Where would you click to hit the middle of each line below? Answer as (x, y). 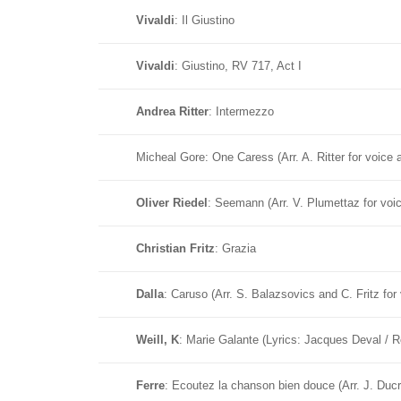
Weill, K (158, 340)
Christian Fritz (175, 248)
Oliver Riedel (172, 203)
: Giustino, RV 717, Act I (238, 66)
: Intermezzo (241, 111)
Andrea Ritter (172, 111)
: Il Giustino (205, 20)
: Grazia (235, 248)
